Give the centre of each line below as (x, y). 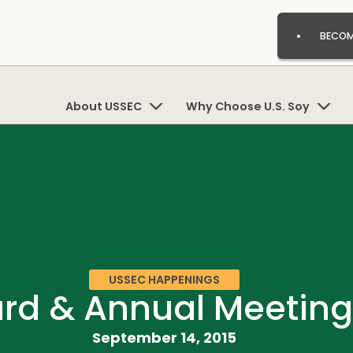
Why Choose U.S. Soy (247, 106)
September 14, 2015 (164, 338)
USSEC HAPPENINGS (164, 280)
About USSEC (103, 106)
